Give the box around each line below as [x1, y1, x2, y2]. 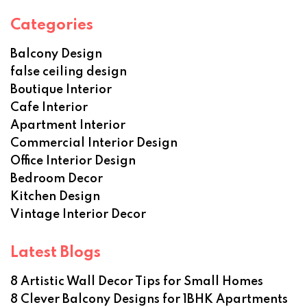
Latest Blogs [10, 245, 101, 260]
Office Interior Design [10, 155, 136, 167]
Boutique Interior [10, 84, 112, 96]
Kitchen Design [10, 191, 100, 203]
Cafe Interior [10, 101, 88, 114]
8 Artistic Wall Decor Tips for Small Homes [10, 275, 263, 288]
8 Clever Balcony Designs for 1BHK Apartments [10, 293, 288, 306]
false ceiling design [10, 66, 127, 78]
